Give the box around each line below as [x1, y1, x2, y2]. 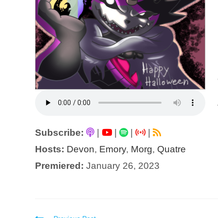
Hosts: [35, 144, 64, 155]
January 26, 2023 [84, 161, 160, 171]
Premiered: [35, 161, 84, 171]
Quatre [157, 144, 186, 155]
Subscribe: [35, 127, 84, 138]
